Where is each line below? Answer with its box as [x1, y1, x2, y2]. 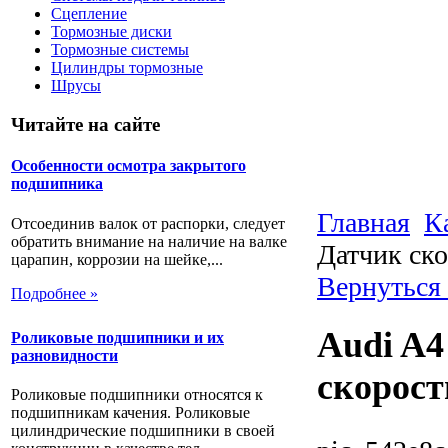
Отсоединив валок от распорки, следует [11, 214, 285, 232]
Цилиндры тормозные [51, 59, 203, 77]
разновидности [11, 346, 118, 364]
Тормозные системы [51, 41, 189, 59]
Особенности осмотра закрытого [11, 157, 246, 175]
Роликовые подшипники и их [11, 328, 224, 346]
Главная [317, 207, 410, 238]
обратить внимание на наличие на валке [11, 232, 287, 250]
